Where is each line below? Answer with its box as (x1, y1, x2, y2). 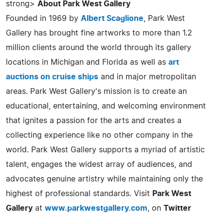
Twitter (163, 204, 191, 212)
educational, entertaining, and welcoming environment (6, 102, 206, 110)
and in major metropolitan (98, 73, 196, 81)
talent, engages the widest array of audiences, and (6, 160, 192, 168)
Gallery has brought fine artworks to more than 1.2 (6, 29, 192, 37)
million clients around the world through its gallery (6, 43, 191, 52)
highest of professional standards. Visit (6, 189, 152, 198)
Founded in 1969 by (6, 14, 81, 22)
